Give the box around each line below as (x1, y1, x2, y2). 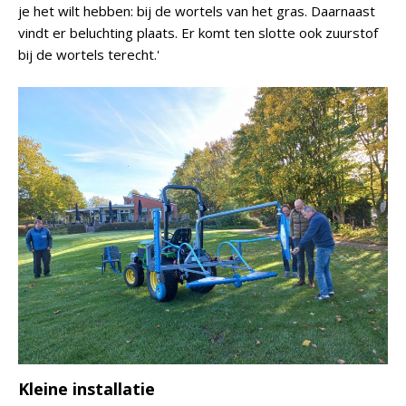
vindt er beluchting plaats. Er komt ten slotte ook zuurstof (18, 24, 378, 42)
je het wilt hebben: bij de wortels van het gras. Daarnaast (18, 2, 375, 20)
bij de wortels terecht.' (18, 45, 159, 63)
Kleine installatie (18, 378, 155, 400)
